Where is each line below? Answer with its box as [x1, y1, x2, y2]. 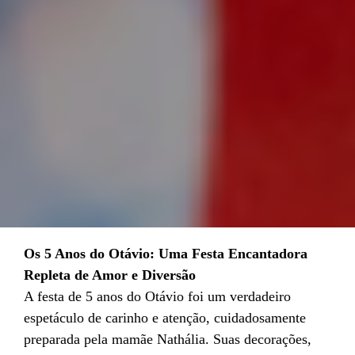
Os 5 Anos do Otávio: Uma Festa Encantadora [24, 246, 307, 262]
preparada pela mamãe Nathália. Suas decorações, [24, 331, 311, 348]
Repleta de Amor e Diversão [24, 267, 196, 284]
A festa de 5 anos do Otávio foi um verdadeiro [24, 288, 291, 305]
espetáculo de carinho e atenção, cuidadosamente [24, 310, 306, 326]
